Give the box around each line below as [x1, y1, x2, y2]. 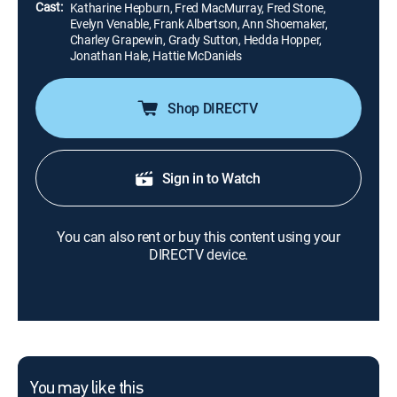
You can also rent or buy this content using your [57, 227, 340, 246]
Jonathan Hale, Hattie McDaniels [69, 47, 242, 64]
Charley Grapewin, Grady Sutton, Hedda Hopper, [69, 31, 323, 48]
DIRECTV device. [148, 245, 249, 264]
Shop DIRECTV [167, 98, 258, 118]
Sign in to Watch [161, 168, 261, 188]
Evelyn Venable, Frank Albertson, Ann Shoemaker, [69, 15, 328, 32]
